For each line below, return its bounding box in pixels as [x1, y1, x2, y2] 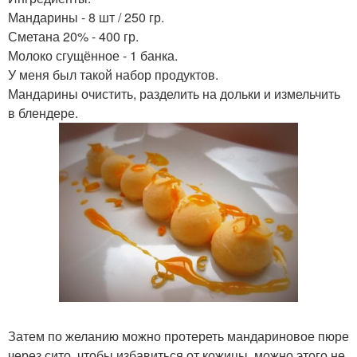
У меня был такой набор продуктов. [8, 65, 218, 84]
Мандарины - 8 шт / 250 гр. [8, 8, 164, 26]
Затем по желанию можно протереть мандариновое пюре [8, 327, 349, 345]
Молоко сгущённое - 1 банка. [8, 46, 178, 65]
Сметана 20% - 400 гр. [8, 27, 139, 45]
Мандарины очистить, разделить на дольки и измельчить [8, 84, 340, 103]
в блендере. [8, 104, 78, 122]
